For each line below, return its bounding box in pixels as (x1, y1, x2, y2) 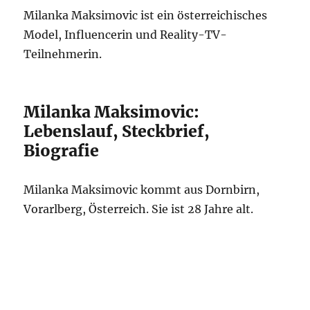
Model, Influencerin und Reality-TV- (24, 28, 228, 42)
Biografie (24, 140, 100, 161)
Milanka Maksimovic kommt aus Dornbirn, (24, 183, 260, 197)
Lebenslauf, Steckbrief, (24, 121, 210, 141)
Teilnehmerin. (24, 47, 102, 61)
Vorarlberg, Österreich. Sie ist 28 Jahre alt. (24, 202, 254, 216)
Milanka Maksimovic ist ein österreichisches (24, 8, 268, 22)
